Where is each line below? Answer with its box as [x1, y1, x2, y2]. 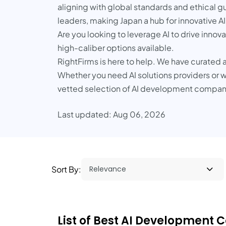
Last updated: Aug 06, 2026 [58, 109, 165, 120]
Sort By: [51, 164, 81, 175]
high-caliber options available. [58, 42, 174, 53]
